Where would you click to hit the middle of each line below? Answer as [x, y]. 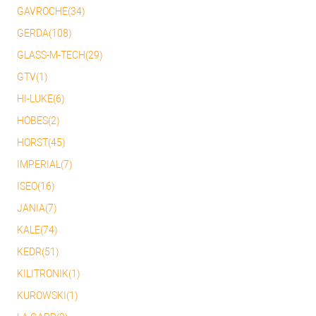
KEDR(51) [38, 252]
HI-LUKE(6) [41, 99]
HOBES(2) [38, 121]
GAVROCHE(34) [51, 12]
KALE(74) [37, 230]
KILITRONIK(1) [49, 274]
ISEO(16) [36, 187]
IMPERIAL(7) [45, 165]
